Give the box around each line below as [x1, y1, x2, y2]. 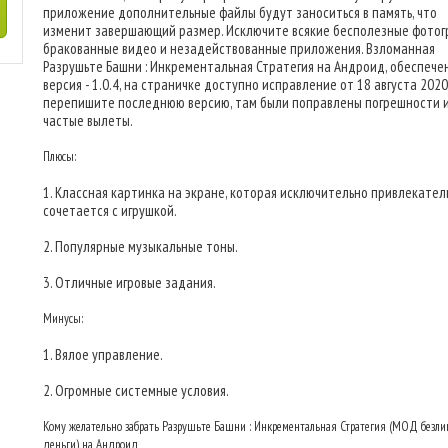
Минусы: [43, 310, 83, 327]
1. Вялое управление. [43, 345, 163, 364]
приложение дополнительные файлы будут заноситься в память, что [43, 3, 437, 22]
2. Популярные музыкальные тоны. [43, 237, 238, 256]
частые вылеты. [43, 111, 133, 130]
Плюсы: [43, 148, 76, 165]
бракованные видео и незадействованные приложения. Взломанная [43, 39, 435, 58]
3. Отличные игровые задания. [43, 273, 216, 292]
